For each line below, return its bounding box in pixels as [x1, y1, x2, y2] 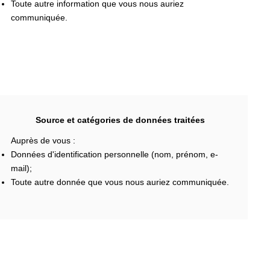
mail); [10, 163, 32, 173]
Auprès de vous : [10, 135, 75, 145]
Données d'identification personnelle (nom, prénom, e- [10, 149, 218, 159]
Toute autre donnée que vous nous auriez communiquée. [10, 177, 229, 187]
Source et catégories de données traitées [35, 115, 205, 125]
